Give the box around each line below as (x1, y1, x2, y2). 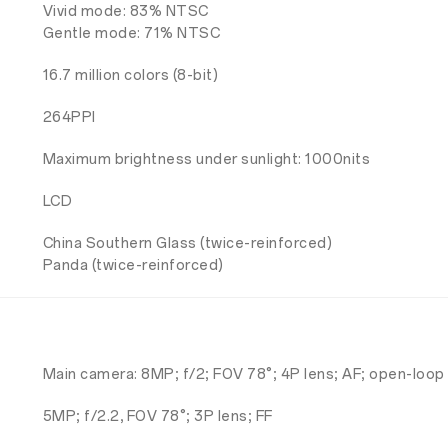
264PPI (42, 109, 96, 126)
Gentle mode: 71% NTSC (42, 25, 221, 42)
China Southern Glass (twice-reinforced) (42, 235, 333, 252)
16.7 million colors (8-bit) (42, 67, 219, 84)
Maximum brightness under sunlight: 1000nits (42, 151, 371, 168)
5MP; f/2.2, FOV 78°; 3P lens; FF (42, 408, 273, 425)
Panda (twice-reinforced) (42, 257, 224, 274)
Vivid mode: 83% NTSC (42, 3, 209, 20)
